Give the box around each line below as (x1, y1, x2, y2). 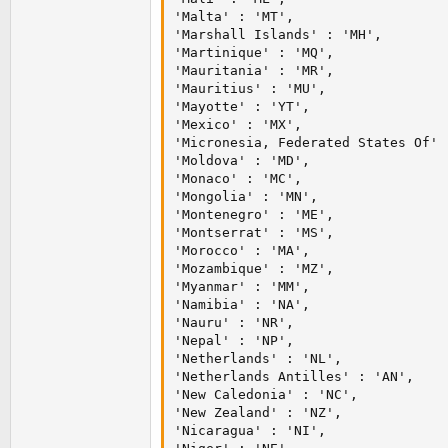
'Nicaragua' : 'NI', (174, 423, 326, 439)
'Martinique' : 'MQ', (174, 45, 334, 61)
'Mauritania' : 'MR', (174, 63, 334, 79)
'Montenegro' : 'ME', (174, 207, 334, 223)
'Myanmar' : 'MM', (174, 279, 310, 295)
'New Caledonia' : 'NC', (174, 387, 358, 403)
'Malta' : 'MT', (174, 9, 294, 25)
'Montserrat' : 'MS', (174, 225, 334, 241)
